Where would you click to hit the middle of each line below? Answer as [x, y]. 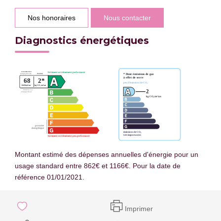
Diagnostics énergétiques [82, 40]
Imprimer [139, 209]
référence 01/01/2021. [50, 177]
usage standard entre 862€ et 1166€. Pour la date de [98, 166]
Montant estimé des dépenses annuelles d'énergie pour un [107, 154]
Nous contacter [127, 18]
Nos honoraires [52, 18]
